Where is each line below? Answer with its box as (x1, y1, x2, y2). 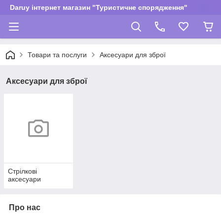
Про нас (9, 203, 40, 212)
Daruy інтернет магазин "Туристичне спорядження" (10, 3, 187, 11)
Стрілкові (8, 167, 37, 176)
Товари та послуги (28, 51, 87, 59)
